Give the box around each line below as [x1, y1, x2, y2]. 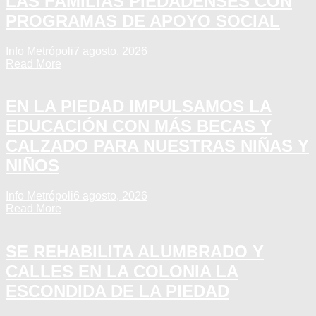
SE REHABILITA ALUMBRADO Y [6, 242, 264, 262]
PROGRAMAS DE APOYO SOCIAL [6, 11, 280, 30]
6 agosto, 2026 [73, 190, 147, 202]
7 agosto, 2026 [73, 44, 147, 57]
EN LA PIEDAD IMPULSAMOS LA [6, 97, 272, 116]
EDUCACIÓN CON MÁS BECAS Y [6, 116, 272, 136]
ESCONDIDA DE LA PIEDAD [6, 281, 229, 301]
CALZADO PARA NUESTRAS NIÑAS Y [6, 136, 309, 156]
